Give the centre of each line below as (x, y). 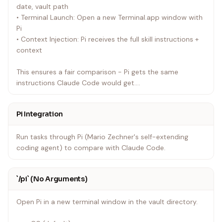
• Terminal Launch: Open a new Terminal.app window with (110, 17)
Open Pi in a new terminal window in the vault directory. (107, 202)
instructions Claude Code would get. (76, 83)
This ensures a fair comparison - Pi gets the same (97, 72)
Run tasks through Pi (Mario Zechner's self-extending (102, 137)
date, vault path (42, 6)
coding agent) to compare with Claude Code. (91, 148)
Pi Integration (40, 114)
